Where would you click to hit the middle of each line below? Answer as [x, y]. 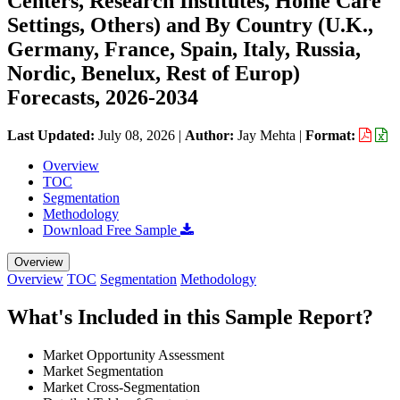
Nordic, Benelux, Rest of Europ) [154, 73]
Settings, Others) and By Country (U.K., [190, 25]
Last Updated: [53, 135]
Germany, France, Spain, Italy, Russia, [184, 49]
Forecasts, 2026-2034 [103, 97]
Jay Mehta [267, 135]
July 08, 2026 [137, 135]
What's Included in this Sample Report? [190, 317]
